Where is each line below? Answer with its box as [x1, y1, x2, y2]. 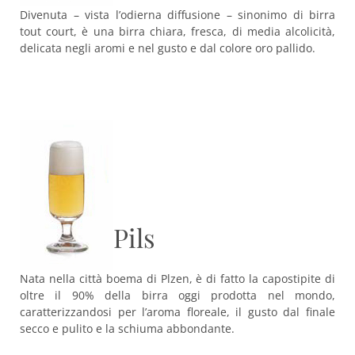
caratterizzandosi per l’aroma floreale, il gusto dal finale [20, 304, 335, 319]
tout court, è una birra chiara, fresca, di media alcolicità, [20, 24, 335, 39]
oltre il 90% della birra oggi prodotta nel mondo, [20, 288, 335, 303]
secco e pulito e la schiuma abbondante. [20, 321, 235, 336]
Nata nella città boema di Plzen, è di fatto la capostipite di [20, 271, 335, 286]
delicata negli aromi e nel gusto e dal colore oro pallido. [20, 40, 315, 55]
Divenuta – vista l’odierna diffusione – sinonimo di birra [20, 7, 335, 22]
